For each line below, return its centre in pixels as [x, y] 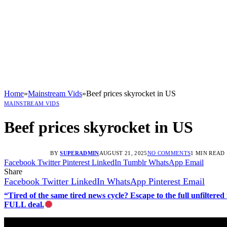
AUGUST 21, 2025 [123, 153]
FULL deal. [24, 204]
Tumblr [135, 162]
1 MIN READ [208, 153]
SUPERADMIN [80, 153]
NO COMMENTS [169, 153]
